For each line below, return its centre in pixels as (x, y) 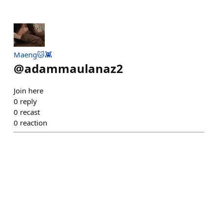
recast (30, 112)
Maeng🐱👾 (33, 54)
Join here (28, 91)
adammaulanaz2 (74, 68)
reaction (34, 123)
